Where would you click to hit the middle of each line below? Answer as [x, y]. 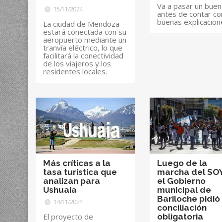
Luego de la [182, 163]
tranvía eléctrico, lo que [83, 48]
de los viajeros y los [77, 64]
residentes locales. [75, 72]
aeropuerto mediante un [85, 40]
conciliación [182, 207]
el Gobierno [182, 181]
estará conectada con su [85, 32]
